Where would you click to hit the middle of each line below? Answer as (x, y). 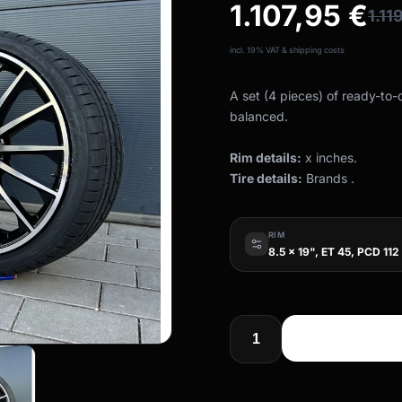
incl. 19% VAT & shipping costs (287, 50)
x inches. (329, 157)
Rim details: (266, 157)
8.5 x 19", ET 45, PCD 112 (334, 251)
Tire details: (266, 178)
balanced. (259, 116)
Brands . (328, 178)
